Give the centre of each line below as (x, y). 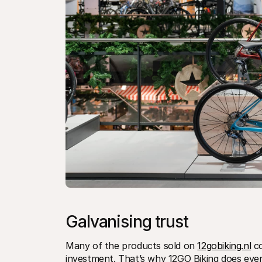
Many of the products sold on (132, 246)
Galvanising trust (127, 222)
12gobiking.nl (224, 246)
